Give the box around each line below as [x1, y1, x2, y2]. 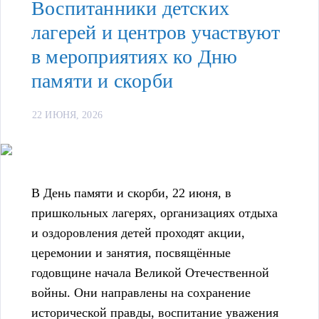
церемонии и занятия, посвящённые [31, 246, 231, 261]
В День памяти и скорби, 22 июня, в [31, 186, 231, 201]
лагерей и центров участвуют [31, 21, 281, 44]
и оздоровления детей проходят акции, [31, 226, 245, 241]
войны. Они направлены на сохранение [31, 286, 251, 300]
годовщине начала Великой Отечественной [31, 266, 269, 281]
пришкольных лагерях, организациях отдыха [31, 206, 278, 221]
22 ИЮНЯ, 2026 [32, 110, 103, 121]
